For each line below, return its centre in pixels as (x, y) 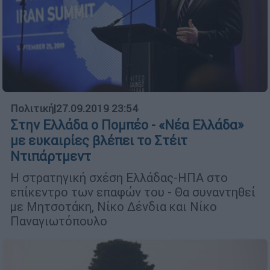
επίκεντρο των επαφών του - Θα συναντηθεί (133, 192)
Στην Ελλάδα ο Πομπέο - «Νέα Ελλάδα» (127, 125)
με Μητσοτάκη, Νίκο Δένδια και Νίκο (114, 206)
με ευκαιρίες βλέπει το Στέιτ (99, 140)
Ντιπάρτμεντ (51, 156)
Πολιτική (32, 108)
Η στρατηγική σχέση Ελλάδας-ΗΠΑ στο (119, 177)
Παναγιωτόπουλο (59, 221)
